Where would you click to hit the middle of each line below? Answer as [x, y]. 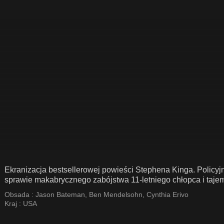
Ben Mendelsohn [116, 194]
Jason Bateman [60, 194]
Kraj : [14, 203]
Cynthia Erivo [167, 194]
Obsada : [20, 194]
